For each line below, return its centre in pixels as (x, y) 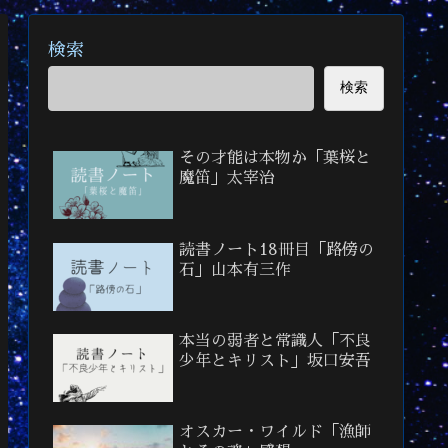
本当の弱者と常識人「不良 (275, 341)
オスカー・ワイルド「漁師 (275, 432)
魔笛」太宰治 (227, 178)
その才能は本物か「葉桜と (275, 158)
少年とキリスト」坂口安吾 (275, 361)
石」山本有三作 (235, 269)
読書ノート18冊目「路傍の (276, 249)
